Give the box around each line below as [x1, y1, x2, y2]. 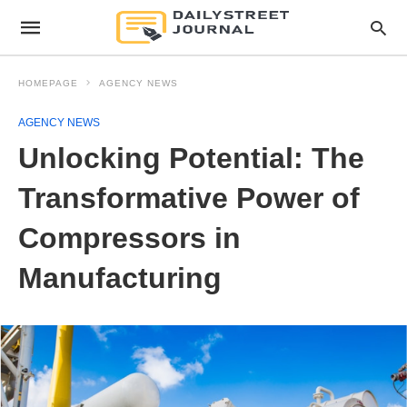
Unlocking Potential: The [18, 142, 364, 174]
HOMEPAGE [18, 78, 78, 88]
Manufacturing [18, 262, 222, 294]
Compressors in [18, 222, 241, 254]
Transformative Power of [18, 182, 360, 214]
